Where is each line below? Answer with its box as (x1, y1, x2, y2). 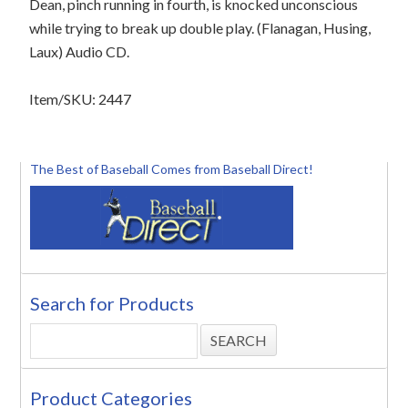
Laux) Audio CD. (29, 43, 130, 60)
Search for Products (30, 292, 195, 314)
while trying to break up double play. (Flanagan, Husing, (29, 19, 372, 36)
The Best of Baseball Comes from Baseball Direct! (30, 161, 314, 177)
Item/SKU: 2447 (29, 90, 132, 107)
